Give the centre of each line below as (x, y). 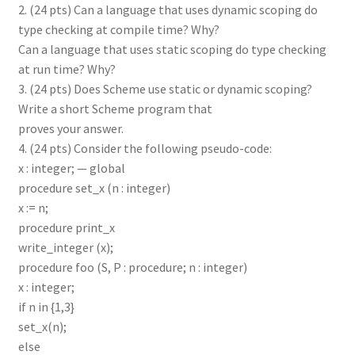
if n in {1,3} (46, 306)
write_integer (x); (65, 247)
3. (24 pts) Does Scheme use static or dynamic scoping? (165, 88)
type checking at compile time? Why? (118, 29)
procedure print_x (66, 227)
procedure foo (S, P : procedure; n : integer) (132, 267)
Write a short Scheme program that (115, 108)
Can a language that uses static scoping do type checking (172, 49)
